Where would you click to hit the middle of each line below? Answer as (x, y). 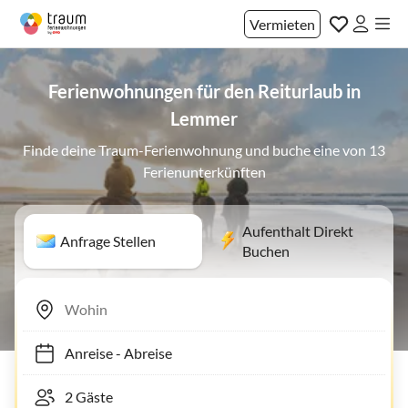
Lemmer (204, 118)
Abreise (139, 352)
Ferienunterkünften (204, 172)
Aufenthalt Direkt (298, 231)
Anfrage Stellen (108, 241)
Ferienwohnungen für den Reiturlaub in (204, 91)
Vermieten (282, 24)
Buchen (266, 251)
